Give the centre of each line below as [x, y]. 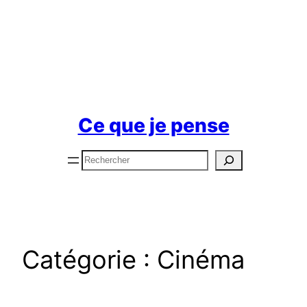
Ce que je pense [153, 126]
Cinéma [201, 259]
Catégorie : [89, 259]
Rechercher [110, 158]
